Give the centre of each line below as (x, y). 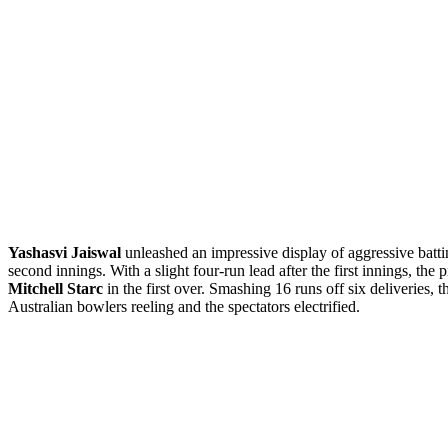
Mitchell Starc (55, 288)
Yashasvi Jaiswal (64, 252)
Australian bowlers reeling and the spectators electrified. (184, 306)
